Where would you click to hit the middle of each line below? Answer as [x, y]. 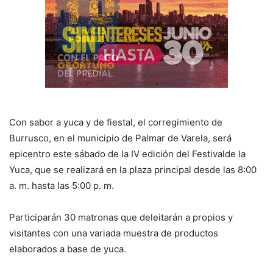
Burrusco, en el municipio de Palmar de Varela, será [120, 138]
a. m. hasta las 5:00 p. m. [62, 185]
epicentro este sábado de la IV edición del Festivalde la [127, 154]
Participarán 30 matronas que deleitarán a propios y [121, 217]
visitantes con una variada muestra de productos [114, 233]
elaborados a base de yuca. [68, 249]
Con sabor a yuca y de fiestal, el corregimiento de [116, 122]
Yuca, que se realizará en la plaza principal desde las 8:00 [133, 169]
